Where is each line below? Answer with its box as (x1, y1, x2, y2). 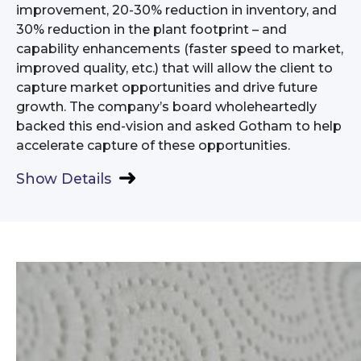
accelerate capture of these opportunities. (16, 137, 290, 153)
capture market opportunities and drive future (16, 79, 317, 95)
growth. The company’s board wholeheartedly (16, 98, 317, 114)
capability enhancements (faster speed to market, (16, 40, 343, 56)
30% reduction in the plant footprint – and (16, 21, 287, 37)
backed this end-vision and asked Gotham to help (16, 118, 342, 134)
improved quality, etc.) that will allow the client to (16, 60, 333, 76)
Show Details (16, 169, 111, 187)
